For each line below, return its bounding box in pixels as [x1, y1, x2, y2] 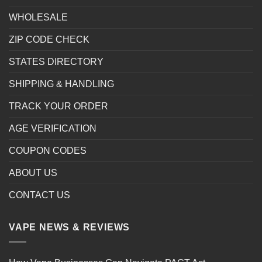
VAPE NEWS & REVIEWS [9, 222, 130, 233]
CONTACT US [9, 190, 70, 201]
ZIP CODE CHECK [9, 35, 89, 45]
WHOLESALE [9, 12, 68, 23]
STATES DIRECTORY [9, 57, 104, 67]
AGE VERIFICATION [9, 123, 96, 134]
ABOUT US [9, 168, 57, 178]
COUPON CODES [9, 146, 87, 156]
